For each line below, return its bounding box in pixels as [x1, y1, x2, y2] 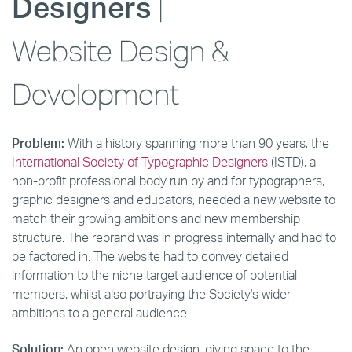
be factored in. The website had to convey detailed [12, 248, 288, 264]
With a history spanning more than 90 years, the [64, 135, 329, 151]
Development [12, 78, 179, 111]
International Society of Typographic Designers [12, 154, 268, 170]
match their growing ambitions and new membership [12, 211, 300, 226]
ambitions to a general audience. [12, 305, 189, 321]
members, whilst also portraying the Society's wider [12, 286, 291, 302]
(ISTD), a [268, 154, 316, 170]
